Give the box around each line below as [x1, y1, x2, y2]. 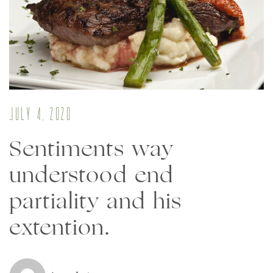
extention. [9, 210, 110, 244]
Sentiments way [9, 131, 174, 166]
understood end [9, 157, 174, 192]
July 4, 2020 [9, 106, 71, 126]
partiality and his [9, 183, 182, 218]
